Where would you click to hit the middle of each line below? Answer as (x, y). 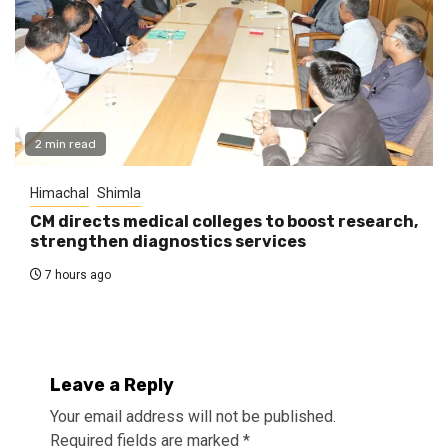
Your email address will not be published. (193, 417)
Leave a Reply (112, 385)
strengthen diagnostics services (168, 242)
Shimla (119, 193)
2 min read (65, 144)
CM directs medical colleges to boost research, (224, 222)
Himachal (59, 193)
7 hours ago (76, 275)
